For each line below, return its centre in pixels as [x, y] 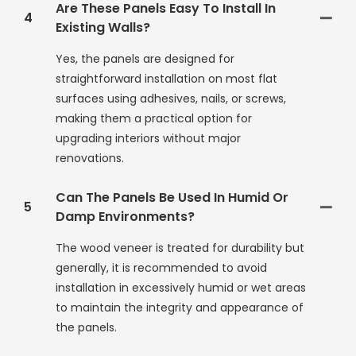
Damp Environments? [125, 217]
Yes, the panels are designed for [145, 59]
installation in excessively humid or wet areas [181, 288]
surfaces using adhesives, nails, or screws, [171, 99]
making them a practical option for [154, 119]
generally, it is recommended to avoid [161, 268]
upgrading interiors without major [148, 139]
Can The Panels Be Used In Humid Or [172, 198]
